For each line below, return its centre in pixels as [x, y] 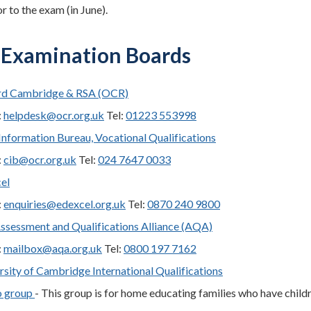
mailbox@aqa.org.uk [53, 248]
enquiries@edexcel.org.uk [65, 204]
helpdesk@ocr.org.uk [54, 115]
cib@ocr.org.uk [40, 159]
